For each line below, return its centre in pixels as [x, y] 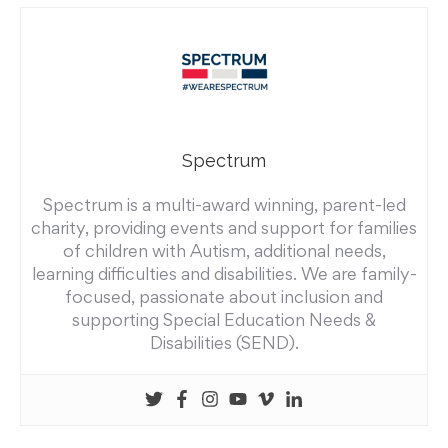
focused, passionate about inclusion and [224, 296]
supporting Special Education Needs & [224, 319]
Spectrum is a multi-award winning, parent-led [224, 204]
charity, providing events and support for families [224, 227]
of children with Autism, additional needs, [224, 250]
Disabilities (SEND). [224, 342]
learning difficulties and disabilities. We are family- [224, 273]
